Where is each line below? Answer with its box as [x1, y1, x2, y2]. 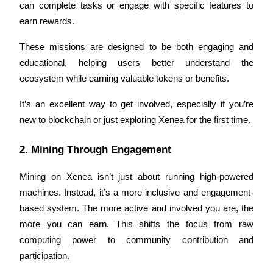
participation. [19, 250, 69, 261]
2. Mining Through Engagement [19, 143, 171, 155]
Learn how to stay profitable [29, 187, 138, 197]
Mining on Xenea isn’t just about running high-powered [19, 171, 253, 182]
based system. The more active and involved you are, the [19, 203, 253, 213]
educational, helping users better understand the [19, 58, 253, 68]
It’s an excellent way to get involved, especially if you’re [19, 99, 253, 110]
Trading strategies [29, 166, 97, 177]
